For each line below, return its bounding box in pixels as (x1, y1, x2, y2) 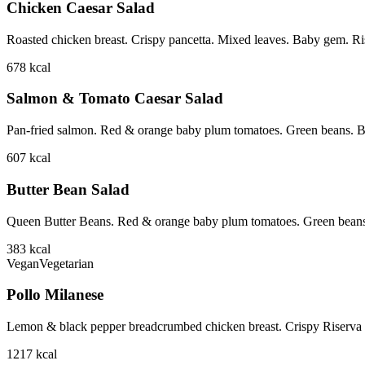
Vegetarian (39, 256, 94, 270)
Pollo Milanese (7, 286, 103, 304)
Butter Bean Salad (7, 180, 130, 198)
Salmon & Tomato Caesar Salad (7, 90, 223, 108)
